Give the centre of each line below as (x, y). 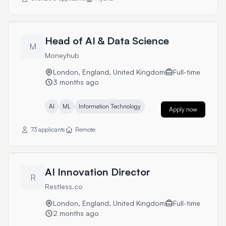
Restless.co (64, 186)
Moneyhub (62, 55)
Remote (85, 129)
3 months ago (76, 82)
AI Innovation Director (98, 172)
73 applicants (48, 129)
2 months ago (76, 213)
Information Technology (110, 106)
